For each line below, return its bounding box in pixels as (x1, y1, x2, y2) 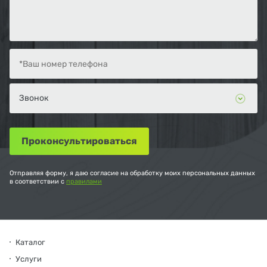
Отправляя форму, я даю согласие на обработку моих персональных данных (10, 169, 255, 178)
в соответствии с (10, 178, 66, 186)
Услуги (15, 254, 42, 264)
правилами (66, 178, 102, 186)
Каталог (15, 238, 45, 247)
